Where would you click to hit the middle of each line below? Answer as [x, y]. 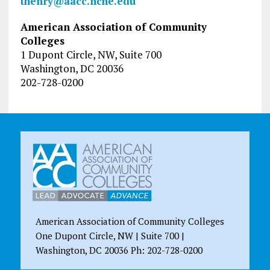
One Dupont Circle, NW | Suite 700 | [110, 236]
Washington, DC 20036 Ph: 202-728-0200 [119, 250]
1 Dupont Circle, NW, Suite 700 [91, 55]
